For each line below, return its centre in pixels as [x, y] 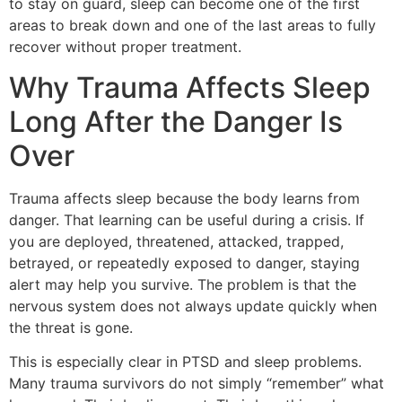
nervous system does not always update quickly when [193, 306]
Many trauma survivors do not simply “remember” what [197, 383]
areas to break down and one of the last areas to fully [192, 26]
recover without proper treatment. [125, 47]
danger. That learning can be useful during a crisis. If [187, 219]
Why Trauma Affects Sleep [190, 87]
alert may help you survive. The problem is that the [183, 284]
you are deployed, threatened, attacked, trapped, [176, 241]
